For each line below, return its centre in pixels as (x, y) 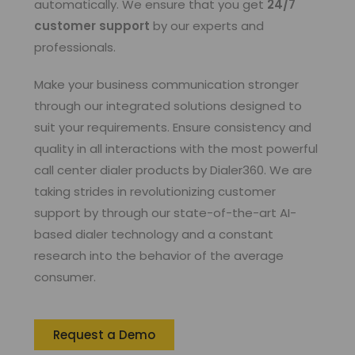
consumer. (65, 277)
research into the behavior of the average (158, 255)
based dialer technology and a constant (153, 234)
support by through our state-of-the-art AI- (165, 212)
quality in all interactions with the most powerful (176, 148)
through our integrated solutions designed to (168, 105)
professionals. (74, 47)
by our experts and (206, 25)
